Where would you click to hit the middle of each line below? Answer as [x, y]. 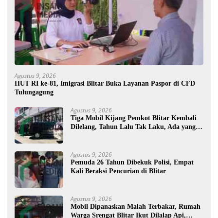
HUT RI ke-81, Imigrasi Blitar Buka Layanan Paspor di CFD [105, 83]
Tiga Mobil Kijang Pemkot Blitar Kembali [134, 118]
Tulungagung [34, 92]
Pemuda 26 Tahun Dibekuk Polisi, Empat [132, 162]
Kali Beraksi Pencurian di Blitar [118, 171]
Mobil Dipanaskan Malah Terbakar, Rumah [136, 206]
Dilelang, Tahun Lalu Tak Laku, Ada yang [133, 127]
